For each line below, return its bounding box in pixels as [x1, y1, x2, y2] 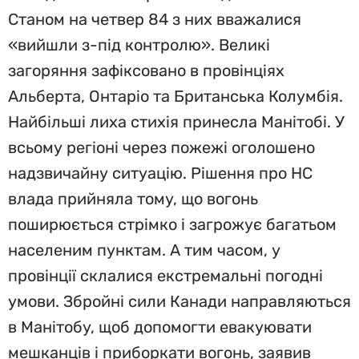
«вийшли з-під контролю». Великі [8, 35, 270, 54]
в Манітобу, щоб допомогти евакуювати [8, 317, 312, 337]
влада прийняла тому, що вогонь [8, 189, 258, 208]
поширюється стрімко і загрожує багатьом [8, 215, 337, 234]
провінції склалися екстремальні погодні [8, 266, 323, 285]
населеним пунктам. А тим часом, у [8, 240, 280, 260]
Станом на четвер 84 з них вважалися [8, 10, 301, 29]
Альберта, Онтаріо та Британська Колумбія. [8, 87, 343, 106]
